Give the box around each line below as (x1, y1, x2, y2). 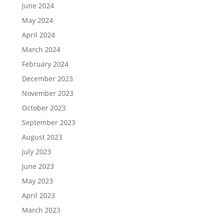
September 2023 (21, 117, 75, 127)
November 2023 (21, 88, 73, 98)
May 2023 (21, 176, 53, 185)
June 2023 (21, 161, 54, 171)
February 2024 (21, 59, 69, 69)
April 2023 (21, 190, 55, 200)
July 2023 (21, 146, 51, 156)
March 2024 (21, 44, 60, 54)
